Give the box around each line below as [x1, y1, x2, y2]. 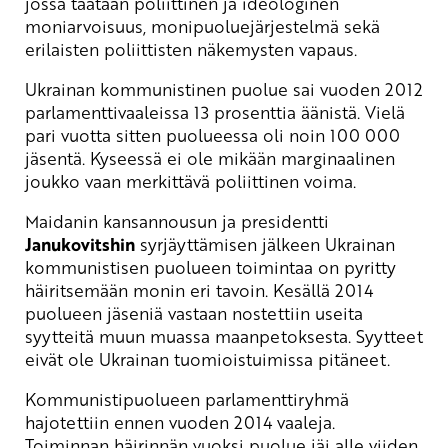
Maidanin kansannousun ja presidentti [25, 208, 329, 233]
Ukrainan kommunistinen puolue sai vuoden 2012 [25, 76, 423, 101]
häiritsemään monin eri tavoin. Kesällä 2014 [25, 277, 373, 302]
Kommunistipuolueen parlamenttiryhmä [25, 386, 349, 411]
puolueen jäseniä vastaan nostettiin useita [25, 300, 363, 325]
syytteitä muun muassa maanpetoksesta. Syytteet [25, 323, 423, 348]
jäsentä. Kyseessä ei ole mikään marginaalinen [25, 145, 395, 170]
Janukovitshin [25, 231, 135, 257]
